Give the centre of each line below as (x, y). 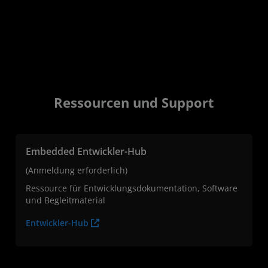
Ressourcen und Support (134, 102)
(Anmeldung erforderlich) (77, 170)
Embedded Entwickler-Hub (86, 151)
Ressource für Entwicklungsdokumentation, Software (132, 188)
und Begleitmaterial (66, 200)
